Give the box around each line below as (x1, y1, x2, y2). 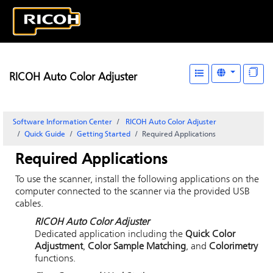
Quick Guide (24, 131, 65, 138)
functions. (35, 254, 76, 264)
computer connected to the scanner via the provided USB (15, 187, 250, 197)
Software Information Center (13, 119, 112, 126)
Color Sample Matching (88, 242, 186, 252)
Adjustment (35, 242, 83, 252)
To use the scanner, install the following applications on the (15, 175, 259, 185)
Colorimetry (209, 242, 258, 252)
